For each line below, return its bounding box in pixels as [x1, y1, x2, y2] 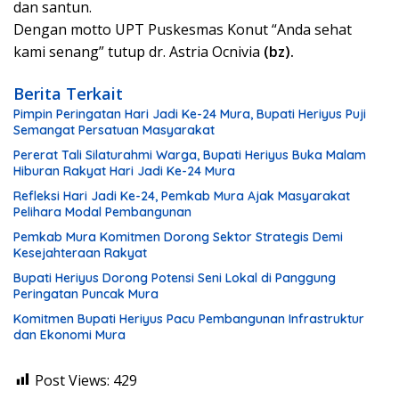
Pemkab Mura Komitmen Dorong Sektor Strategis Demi [13, 228, 343, 245]
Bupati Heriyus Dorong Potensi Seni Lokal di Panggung [13, 269, 336, 286]
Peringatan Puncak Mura [13, 285, 159, 302]
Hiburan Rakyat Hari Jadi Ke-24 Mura [13, 162, 235, 179]
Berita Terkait [13, 82, 123, 104]
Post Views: [35, 370, 110, 390]
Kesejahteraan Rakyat [13, 244, 147, 261]
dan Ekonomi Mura [13, 326, 126, 343]
